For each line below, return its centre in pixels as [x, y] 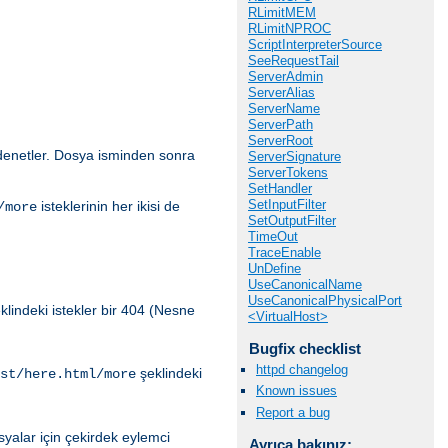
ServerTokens [288, 172]
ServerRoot [280, 140]
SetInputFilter [287, 204]
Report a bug [293, 412]
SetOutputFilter [292, 220]
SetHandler [280, 188]
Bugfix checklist [304, 348]
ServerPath [280, 124]
